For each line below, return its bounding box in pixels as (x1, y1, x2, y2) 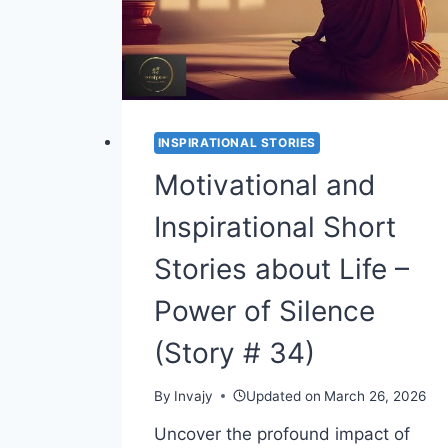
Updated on (246, 387, 322, 404)
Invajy (173, 387, 213, 404)
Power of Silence (153, 294, 375, 329)
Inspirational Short (153, 210, 396, 245)
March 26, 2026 (324, 387, 427, 404)
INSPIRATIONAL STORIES (157, 135, 316, 151)
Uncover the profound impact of (153, 423, 410, 444)
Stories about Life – (153, 252, 409, 287)
